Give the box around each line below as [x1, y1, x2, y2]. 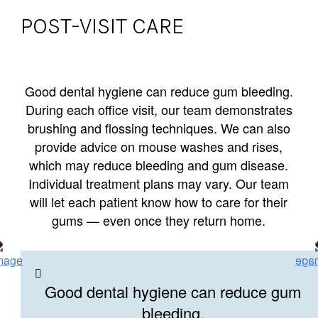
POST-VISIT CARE [20, 13, 184, 40]
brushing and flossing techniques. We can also [27, 118, 290, 137]
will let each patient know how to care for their [30, 192, 288, 211]
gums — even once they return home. [52, 210, 266, 229]
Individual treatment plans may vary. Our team [28, 173, 290, 192]
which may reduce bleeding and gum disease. [29, 155, 289, 174]
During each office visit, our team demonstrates [25, 99, 292, 119]
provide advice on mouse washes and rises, [35, 136, 283, 155]
